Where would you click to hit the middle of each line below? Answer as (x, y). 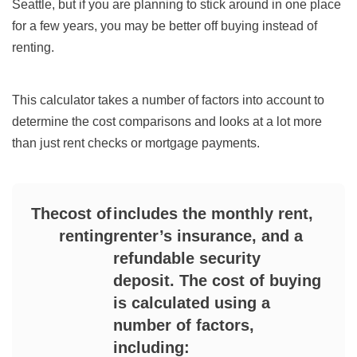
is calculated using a (192, 303)
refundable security (187, 259)
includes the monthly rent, (214, 214)
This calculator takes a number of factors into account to (168, 100)
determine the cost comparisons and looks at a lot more (167, 122)
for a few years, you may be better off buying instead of (165, 26)
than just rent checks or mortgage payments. (136, 143)
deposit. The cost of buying (218, 281)
